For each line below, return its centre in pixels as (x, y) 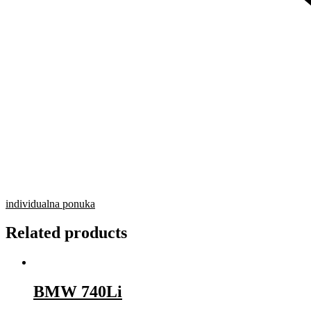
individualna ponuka (50, 203)
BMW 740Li (78, 292)
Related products (66, 233)
